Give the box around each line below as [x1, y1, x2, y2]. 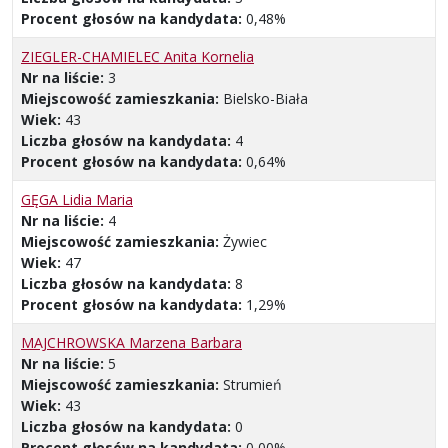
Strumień [223, 374, 282, 394]
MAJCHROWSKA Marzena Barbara [21, 332, 242, 352]
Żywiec [223, 231, 267, 251]
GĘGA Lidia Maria [21, 189, 133, 209]
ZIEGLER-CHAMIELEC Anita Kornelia [21, 46, 254, 66]
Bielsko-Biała [223, 88, 308, 108]
